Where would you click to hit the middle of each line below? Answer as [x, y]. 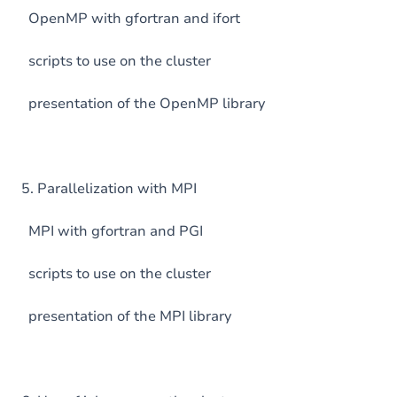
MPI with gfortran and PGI [112, 231]
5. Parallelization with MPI [109, 189]
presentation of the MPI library [126, 316]
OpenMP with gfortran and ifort [131, 19]
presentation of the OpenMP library [143, 104]
